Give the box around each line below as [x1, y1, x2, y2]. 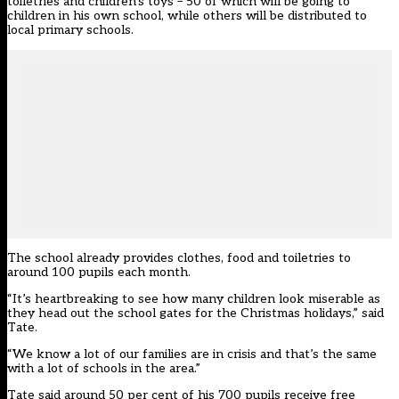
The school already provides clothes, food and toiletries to [7, 250, 351, 266]
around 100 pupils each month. [7, 265, 191, 281]
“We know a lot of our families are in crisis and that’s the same [7, 346, 377, 362]
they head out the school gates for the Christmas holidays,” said [7, 305, 384, 322]
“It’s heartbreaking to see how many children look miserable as [7, 291, 380, 307]
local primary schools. [7, 22, 134, 38]
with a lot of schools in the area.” [7, 361, 200, 377]
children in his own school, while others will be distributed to [7, 8, 367, 24]
